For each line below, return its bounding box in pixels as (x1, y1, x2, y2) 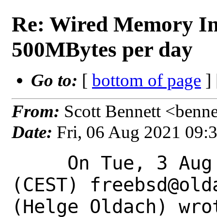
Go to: (31, 70, 82, 90)
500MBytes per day (12, 37, 193, 62)
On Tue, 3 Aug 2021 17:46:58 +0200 (12, 152, 67, 174)
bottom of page (92, 70, 201, 90)
